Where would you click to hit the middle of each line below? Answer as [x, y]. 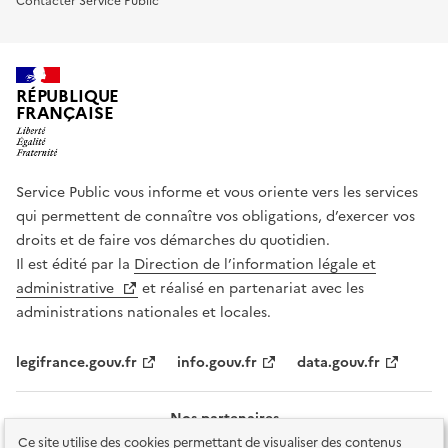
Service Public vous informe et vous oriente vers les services [217, 193]
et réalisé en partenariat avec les [251, 289]
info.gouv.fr [217, 363]
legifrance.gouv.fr [76, 363]
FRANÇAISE [65, 114]
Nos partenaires [224, 419]
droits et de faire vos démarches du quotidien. [173, 241]
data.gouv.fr [338, 363]
